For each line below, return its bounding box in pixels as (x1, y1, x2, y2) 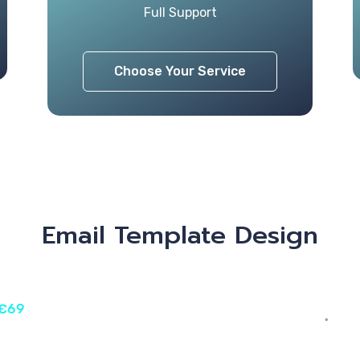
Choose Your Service (114, 63, 246, 79)
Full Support (143, 5, 217, 20)
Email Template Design (42, 216, 318, 254)
